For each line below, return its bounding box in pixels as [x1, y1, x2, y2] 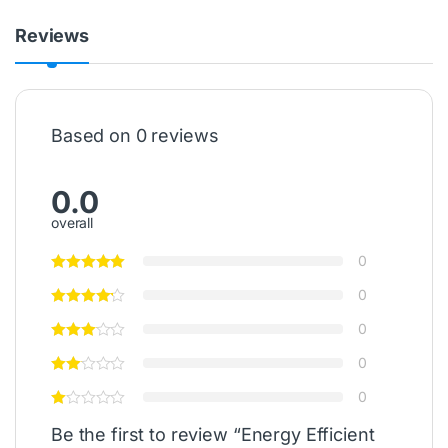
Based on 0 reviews [51, 124, 219, 146]
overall [51, 213, 94, 231]
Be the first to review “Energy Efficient [51, 423, 375, 445]
